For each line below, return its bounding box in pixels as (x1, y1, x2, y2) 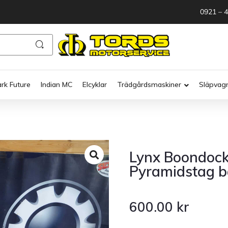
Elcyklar (82, 80, 107, 90)
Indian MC (41, 80, 72, 90)
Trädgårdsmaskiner (117, 80, 181, 90)
